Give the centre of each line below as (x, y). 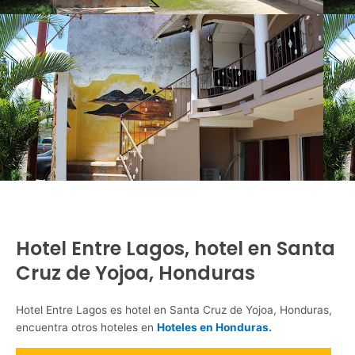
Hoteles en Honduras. (214, 327)
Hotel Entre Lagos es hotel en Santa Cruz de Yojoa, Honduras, (174, 309)
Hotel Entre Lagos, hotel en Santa (176, 248)
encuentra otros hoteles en (86, 327)
